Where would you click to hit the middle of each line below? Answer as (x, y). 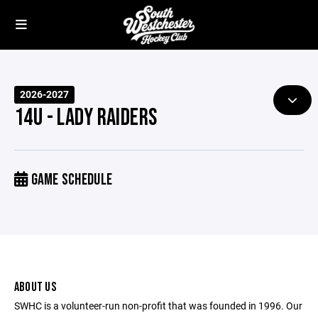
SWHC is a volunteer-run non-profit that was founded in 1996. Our (158, 306)
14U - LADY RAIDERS (86, 118)
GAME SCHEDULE (70, 180)
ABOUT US (35, 287)
